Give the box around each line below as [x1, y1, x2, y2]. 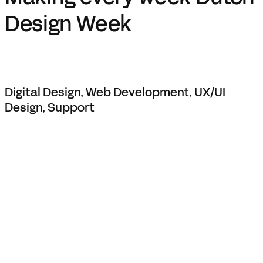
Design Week [5, 9, 132, 39]
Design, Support [5, 99, 95, 116]
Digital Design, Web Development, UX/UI [5, 84, 225, 101]
